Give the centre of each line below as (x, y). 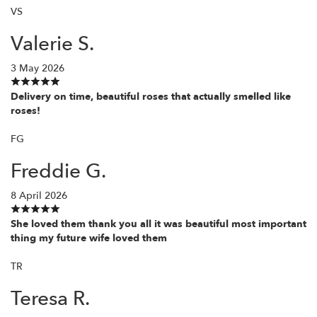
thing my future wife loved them (89, 238)
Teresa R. (50, 298)
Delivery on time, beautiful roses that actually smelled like (151, 96)
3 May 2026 (38, 68)
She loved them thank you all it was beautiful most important (158, 224)
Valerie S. (52, 44)
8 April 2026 (39, 195)
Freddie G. (58, 171)
